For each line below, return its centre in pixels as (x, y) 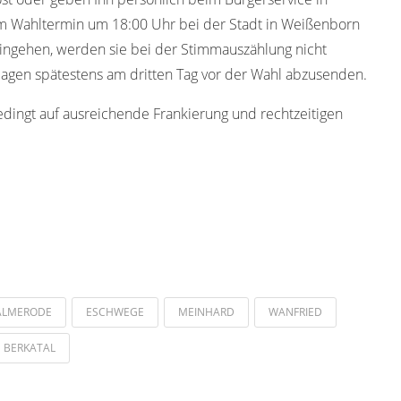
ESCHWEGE (115, 311)
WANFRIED (295, 311)
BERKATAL (30, 347)
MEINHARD (206, 311)
